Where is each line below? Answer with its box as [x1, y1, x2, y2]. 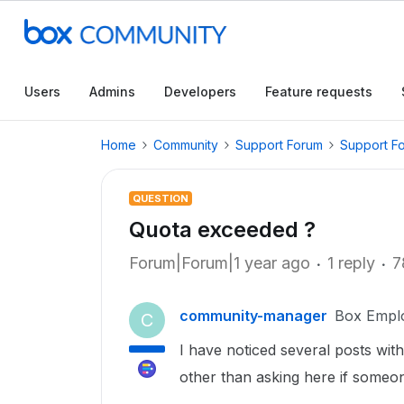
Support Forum [235, 137, 323, 152]
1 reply [327, 253, 375, 272]
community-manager [179, 307, 327, 325]
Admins [89, 84, 135, 99]
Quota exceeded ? [129, 216, 316, 243]
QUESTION [133, 192, 188, 205]
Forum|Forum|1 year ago [129, 253, 310, 272]
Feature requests [265, 84, 372, 99]
